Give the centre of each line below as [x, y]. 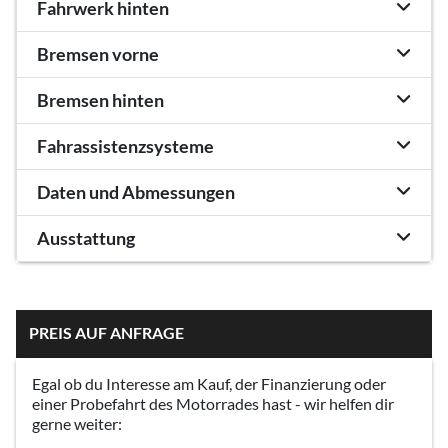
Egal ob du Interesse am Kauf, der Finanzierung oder [209, 383]
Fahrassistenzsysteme [125, 146]
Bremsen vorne [98, 54]
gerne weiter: [77, 423]
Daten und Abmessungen [136, 192]
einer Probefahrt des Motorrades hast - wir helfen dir [213, 403]
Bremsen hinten [100, 100]
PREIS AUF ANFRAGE [106, 332]
